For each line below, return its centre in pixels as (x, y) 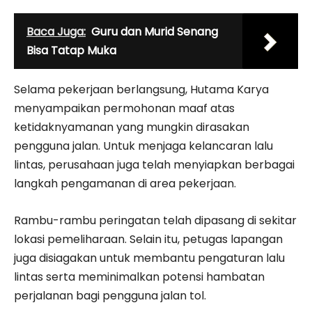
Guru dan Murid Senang (155, 31)
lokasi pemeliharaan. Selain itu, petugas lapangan (148, 239)
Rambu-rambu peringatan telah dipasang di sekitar (155, 220)
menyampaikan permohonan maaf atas (124, 108)
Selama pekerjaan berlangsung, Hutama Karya (141, 89)
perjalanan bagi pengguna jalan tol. (110, 295)
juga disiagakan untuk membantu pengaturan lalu (149, 258)
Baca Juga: (56, 31)
